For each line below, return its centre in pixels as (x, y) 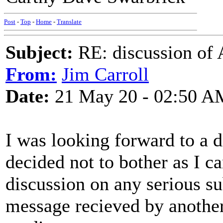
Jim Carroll (105, 74)
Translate (69, 22)
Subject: (39, 52)
